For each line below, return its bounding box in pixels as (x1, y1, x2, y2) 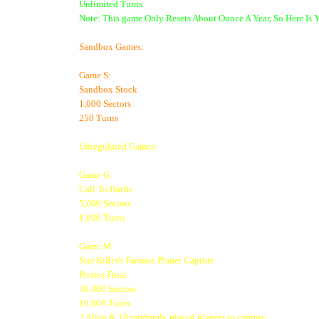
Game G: (79, 169, 113, 180)
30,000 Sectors (79, 283, 136, 294)
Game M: (79, 240, 115, 251)
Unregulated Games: (79, 140, 157, 152)
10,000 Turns (79, 297, 130, 308)
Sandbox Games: (79, 41, 144, 52)
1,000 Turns (79, 211, 125, 223)
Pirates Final (79, 268, 127, 280)
